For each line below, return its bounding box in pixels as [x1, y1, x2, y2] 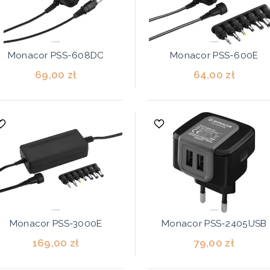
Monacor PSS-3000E [9, 218, 102, 229]
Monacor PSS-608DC [7, 50, 104, 61]
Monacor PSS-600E [170, 50, 259, 61]
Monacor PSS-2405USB [162, 218, 267, 229]
